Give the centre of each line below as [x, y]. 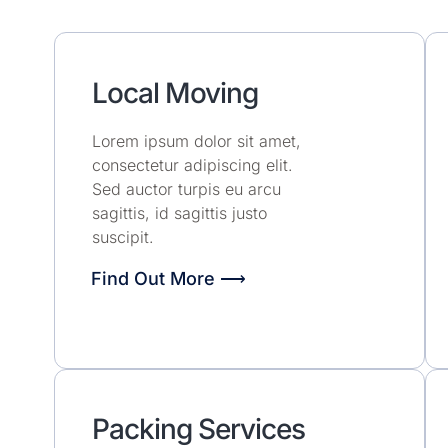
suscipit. [122, 236]
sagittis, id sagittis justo [179, 212]
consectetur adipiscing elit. [192, 164]
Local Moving [174, 92]
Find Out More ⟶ [168, 279]
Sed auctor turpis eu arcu [186, 188]
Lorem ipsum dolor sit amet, [196, 140]
